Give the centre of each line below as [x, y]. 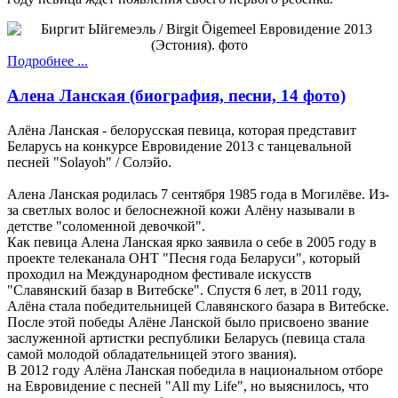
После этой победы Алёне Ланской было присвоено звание [188, 322]
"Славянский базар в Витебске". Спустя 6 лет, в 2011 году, [184, 290]
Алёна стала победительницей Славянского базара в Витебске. [198, 306]
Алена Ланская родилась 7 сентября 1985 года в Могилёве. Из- [198, 194]
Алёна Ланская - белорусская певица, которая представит [182, 130]
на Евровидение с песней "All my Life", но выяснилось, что [188, 386]
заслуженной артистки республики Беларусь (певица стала [186, 338]
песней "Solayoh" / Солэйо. [89, 162]
